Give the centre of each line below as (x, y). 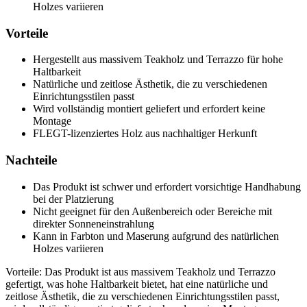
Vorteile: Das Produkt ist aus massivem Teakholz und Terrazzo (140, 271)
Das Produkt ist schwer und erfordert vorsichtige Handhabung (167, 186)
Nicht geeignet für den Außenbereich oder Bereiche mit (152, 211)
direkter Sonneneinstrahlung (94, 223)
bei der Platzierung (73, 199)
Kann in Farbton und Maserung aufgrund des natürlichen (156, 236)
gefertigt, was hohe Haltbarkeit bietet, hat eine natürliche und (137, 284)
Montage (52, 121)
